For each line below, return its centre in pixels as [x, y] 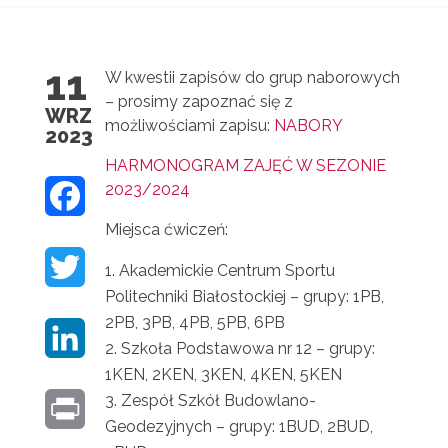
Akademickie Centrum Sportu [226, 270]
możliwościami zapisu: [189, 125]
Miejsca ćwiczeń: [166, 229]
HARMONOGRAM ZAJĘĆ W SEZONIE [245, 165]
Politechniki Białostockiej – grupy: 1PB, [244, 296]
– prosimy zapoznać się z [198, 101]
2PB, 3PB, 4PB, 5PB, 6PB [194, 322]
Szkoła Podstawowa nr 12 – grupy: [247, 348]
